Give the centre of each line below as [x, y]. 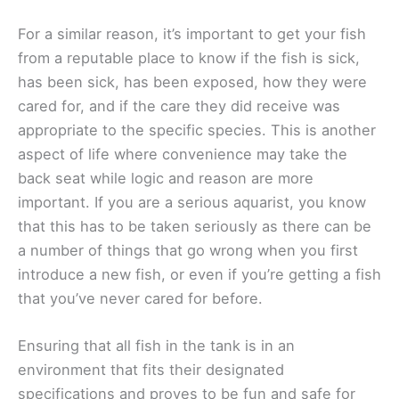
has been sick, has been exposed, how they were [192, 82]
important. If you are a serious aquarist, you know [192, 203]
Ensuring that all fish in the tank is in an [156, 346]
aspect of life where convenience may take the [183, 155]
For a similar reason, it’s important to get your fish [192, 34]
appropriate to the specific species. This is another [197, 130]
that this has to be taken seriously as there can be [195, 227]
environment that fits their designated [151, 370]
